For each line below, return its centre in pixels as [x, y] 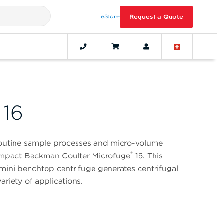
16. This [148, 156]
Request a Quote [156, 17]
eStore [110, 16]
